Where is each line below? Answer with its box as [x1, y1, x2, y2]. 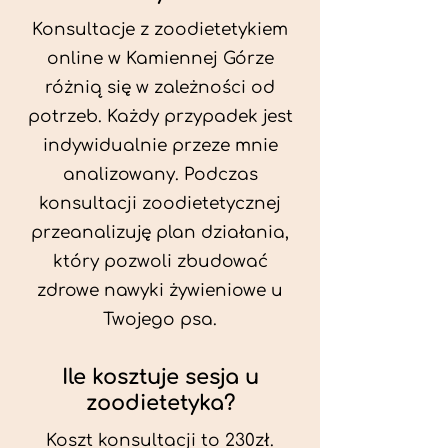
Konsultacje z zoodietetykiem [32, 20, 288, 39]
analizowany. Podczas [62, 165, 258, 184]
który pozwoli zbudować [52, 252, 268, 271]
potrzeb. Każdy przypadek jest [27, 107, 293, 126]
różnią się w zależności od [45, 78, 275, 97]
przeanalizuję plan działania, [31, 223, 289, 242]
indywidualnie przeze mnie [42, 136, 278, 155]
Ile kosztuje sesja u [61, 365, 259, 389]
